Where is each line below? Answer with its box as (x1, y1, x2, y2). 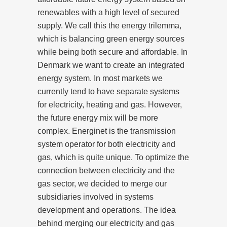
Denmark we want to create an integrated (37, 60, 184, 69)
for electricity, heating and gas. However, (37, 100, 182, 109)
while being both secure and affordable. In (37, 47, 187, 56)
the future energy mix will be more (37, 113, 158, 122)
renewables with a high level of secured (37, 8, 179, 17)
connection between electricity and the (37, 166, 175, 175)
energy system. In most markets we (37, 73, 163, 83)
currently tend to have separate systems (37, 87, 179, 96)
